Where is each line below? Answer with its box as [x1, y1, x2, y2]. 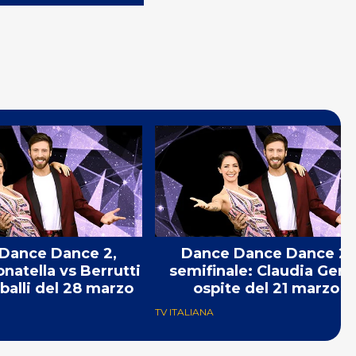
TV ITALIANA [155, 306, 214, 319]
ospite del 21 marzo [193, 280, 339, 298]
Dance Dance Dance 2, [180, 245, 352, 263]
